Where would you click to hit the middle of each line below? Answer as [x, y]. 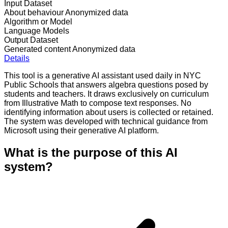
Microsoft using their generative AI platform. [81, 130]
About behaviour [34, 12]
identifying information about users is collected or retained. [109, 112]
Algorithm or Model [38, 21]
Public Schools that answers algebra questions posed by [106, 84]
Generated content [37, 49]
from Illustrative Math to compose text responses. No [98, 103]
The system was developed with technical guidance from [106, 121]
